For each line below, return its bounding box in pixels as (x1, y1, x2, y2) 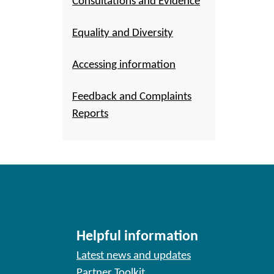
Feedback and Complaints (72, 91, 191, 103)
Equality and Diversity (72, 28, 173, 39)
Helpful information (76, 229, 198, 244)
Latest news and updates (76, 250, 191, 262)
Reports (72, 108, 108, 120)
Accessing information (72, 59, 176, 71)
